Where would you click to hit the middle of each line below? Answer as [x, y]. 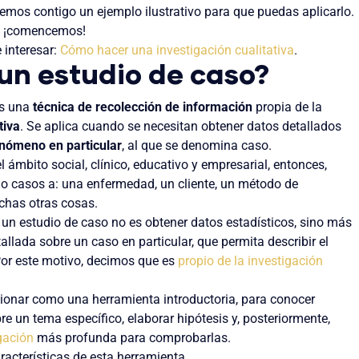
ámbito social [46, 165]
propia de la [287, 107]
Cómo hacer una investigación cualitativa [177, 50]
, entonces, [297, 165]
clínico [109, 165]
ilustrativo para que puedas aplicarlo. [250, 11]
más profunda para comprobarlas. [132, 338]
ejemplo [121, 11]
